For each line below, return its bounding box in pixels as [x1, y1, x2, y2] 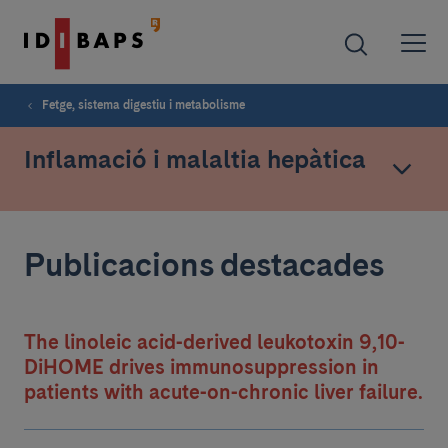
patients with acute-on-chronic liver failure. [24, 380, 423, 404]
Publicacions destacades [24, 245, 384, 284]
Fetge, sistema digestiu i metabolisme [42, 98, 245, 112]
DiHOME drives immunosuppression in [24, 355, 379, 379]
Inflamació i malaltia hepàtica [24, 144, 366, 174]
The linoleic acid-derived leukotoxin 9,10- [24, 330, 405, 354]
